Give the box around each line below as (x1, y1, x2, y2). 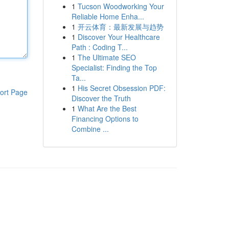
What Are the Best (77, 103, 136, 113)
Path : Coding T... (71, 42, 128, 52)
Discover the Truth (71, 93, 131, 103)
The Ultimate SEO (77, 52, 136, 62)
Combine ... (71, 124, 109, 134)
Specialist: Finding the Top (71, 62, 157, 73)
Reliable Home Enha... (71, 11, 144, 21)
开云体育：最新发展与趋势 (77, 21, 164, 32)
